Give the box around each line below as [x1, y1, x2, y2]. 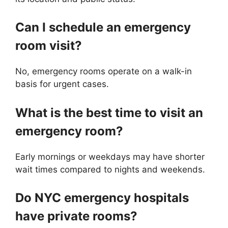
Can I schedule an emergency [15, 20, 191, 35]
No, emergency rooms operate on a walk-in [15, 66, 192, 76]
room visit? [15, 38, 82, 53]
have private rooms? [15, 209, 137, 223]
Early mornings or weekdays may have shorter [15, 151, 205, 162]
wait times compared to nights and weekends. [15, 164, 205, 175]
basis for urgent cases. [15, 79, 109, 89]
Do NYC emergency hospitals [15, 190, 189, 205]
